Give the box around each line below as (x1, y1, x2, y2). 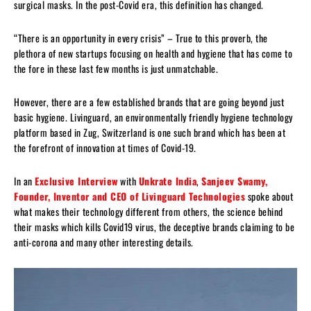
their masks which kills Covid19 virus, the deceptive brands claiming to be (14, 219, 294, 234)
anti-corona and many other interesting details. (14, 234, 194, 249)
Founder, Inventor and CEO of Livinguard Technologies (14, 188, 245, 203)
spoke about (245, 188, 293, 203)
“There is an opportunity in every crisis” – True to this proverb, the (14, 30, 268, 45)
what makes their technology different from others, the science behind (14, 203, 283, 219)
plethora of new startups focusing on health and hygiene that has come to (14, 45, 292, 60)
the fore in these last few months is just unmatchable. (14, 60, 218, 76)
